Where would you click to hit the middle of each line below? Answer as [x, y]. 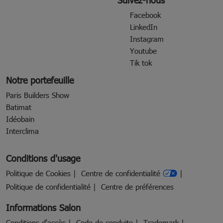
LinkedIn [144, 27]
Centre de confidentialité [121, 173]
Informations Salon [43, 207]
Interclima [22, 131]
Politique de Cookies [38, 173]
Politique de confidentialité [48, 186]
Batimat [19, 107]
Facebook [145, 15]
